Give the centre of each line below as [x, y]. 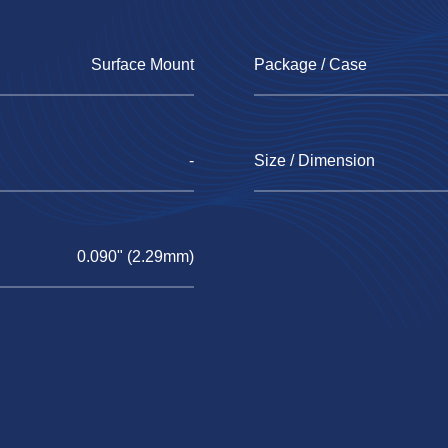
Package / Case [310, 64]
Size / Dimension [314, 160]
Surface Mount [142, 64]
